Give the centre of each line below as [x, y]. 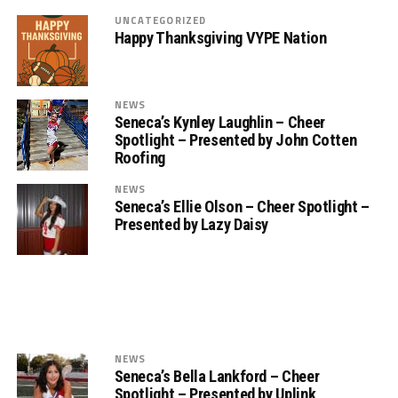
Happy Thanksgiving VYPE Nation [220, 38]
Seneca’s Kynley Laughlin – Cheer [219, 123]
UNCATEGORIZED [160, 20]
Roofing [139, 158]
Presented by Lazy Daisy [191, 225]
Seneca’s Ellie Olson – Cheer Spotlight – [242, 207]
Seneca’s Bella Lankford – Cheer [217, 377]
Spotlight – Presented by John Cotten [235, 140]
